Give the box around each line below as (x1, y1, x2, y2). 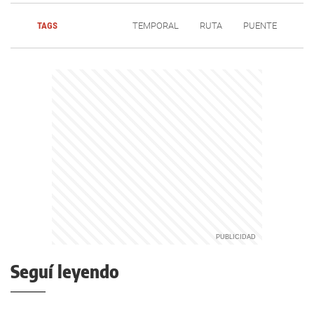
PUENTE (243, 20, 277, 31)
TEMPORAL (132, 20, 179, 31)
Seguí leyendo (11, 261, 119, 282)
